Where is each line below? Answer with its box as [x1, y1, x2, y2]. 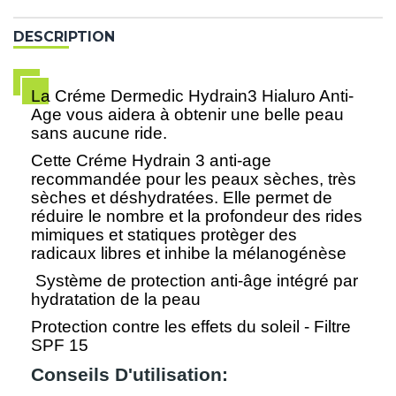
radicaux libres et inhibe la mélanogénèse [31, 244, 346, 263]
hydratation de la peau [31, 290, 201, 309]
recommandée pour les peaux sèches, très [31, 170, 356, 189]
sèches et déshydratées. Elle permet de [31, 188, 332, 208]
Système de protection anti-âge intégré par [35, 271, 358, 291]
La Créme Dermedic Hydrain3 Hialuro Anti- [31, 87, 354, 106]
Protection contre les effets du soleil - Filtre [31, 317, 351, 337]
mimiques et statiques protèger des [31, 225, 297, 245]
